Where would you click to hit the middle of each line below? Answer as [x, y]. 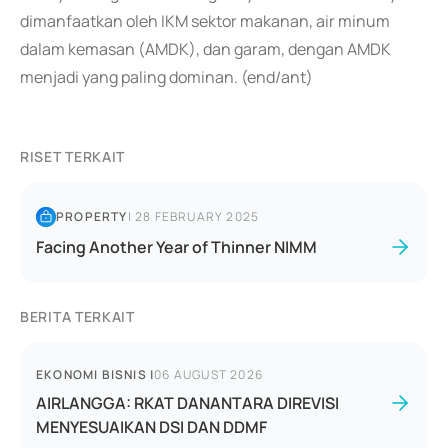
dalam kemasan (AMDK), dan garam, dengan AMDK [205, 49]
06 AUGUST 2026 [209, 374]
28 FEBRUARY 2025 [197, 216]
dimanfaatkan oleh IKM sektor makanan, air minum [205, 21]
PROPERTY [92, 216]
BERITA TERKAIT [77, 316]
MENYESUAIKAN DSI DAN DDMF [151, 427]
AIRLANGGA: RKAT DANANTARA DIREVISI [187, 403]
